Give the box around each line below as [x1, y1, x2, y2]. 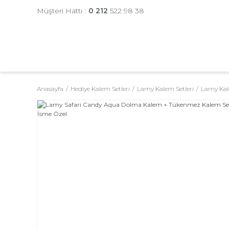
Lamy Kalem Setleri [137, 85, 194, 93]
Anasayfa [37, 85, 63, 93]
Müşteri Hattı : [37, 6, 86, 15]
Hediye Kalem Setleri [71, 85, 130, 93]
